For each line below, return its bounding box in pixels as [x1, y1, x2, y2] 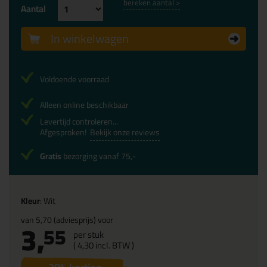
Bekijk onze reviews [90, 125, 160, 141]
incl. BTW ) [94, 237, 134, 254]
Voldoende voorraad [40, 72, 109, 88]
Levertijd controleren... [40, 114, 118, 130]
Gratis [40, 148, 61, 164]
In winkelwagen [51, 27, 129, 50]
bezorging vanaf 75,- [61, 148, 136, 164]
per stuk [73, 226, 104, 244]
